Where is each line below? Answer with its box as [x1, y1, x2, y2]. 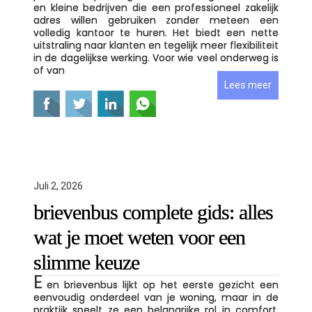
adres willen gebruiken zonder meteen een [33, 13, 279, 27]
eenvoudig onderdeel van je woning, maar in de [33, 290, 279, 304]
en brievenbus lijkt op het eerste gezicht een [47, 278, 279, 292]
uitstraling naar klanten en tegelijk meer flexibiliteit [33, 38, 279, 52]
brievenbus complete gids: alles [33, 201, 273, 224]
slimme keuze [33, 251, 144, 274]
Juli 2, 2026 [33, 180, 83, 192]
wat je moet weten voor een [33, 226, 245, 249]
